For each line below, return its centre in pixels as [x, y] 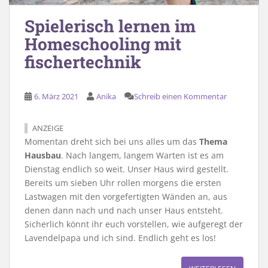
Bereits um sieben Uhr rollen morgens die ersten [123, 182]
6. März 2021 [56, 96]
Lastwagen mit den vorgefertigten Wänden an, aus [126, 196]
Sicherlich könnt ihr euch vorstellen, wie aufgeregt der [134, 224]
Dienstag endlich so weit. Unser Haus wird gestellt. [127, 169]
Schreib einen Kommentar [180, 96]
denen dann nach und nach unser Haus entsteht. [124, 210]
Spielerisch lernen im [110, 26]
